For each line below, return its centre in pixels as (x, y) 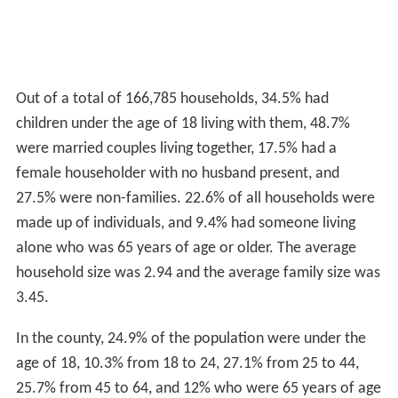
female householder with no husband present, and (177, 173)
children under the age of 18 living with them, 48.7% (183, 123)
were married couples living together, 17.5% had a (176, 148)
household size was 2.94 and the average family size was (198, 273)
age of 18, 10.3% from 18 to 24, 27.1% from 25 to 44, (187, 363)
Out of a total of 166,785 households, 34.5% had (172, 99)
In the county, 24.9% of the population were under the (191, 338)
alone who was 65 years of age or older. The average (186, 248)
